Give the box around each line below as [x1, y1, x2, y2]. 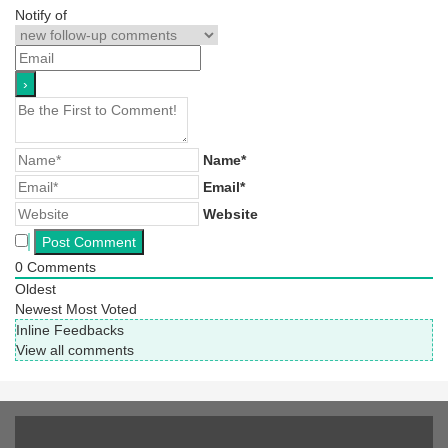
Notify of [15, 6, 67, 23]
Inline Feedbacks [16, 321, 124, 338]
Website [203, 205, 258, 222]
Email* [203, 178, 245, 195]
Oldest [15, 280, 56, 297]
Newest [15, 300, 62, 317]
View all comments [16, 341, 134, 358]
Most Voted [66, 300, 137, 317]
